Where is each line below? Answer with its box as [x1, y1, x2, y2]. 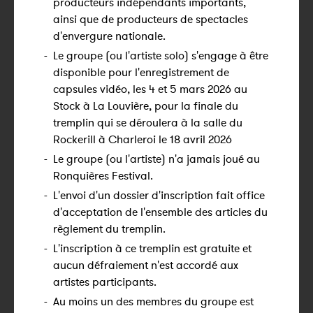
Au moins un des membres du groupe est [53, 294, 254, 308]
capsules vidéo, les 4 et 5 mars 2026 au [53, 82, 247, 96]
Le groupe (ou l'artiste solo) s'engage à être [53, 48, 268, 62]
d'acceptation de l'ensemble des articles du [53, 205, 268, 219]
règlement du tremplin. [53, 221, 166, 235]
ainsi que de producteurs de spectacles [53, 12, 248, 26]
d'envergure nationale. [53, 29, 166, 43]
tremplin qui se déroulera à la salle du [53, 115, 242, 129]
